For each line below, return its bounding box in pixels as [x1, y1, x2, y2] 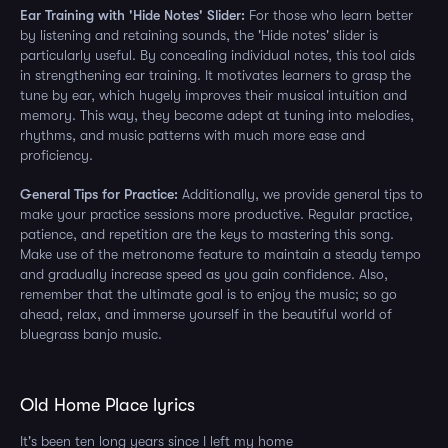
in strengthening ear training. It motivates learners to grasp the [20, 67, 411, 83]
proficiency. [20, 147, 93, 163]
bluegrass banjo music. [20, 326, 162, 342]
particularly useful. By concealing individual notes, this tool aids [20, 47, 415, 63]
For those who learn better [245, 7, 413, 23]
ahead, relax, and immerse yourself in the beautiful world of [20, 306, 392, 322]
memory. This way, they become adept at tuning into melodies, [20, 107, 414, 123]
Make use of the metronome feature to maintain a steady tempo [20, 246, 421, 262]
